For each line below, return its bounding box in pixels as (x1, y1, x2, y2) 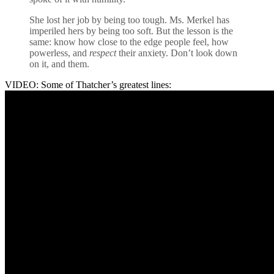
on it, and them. (29, 58, 89, 69)
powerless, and (29, 47, 89, 58)
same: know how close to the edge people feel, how (29, 36, 229, 47)
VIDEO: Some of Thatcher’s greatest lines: (5, 79, 171, 90)
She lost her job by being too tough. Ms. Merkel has (29, 14, 229, 25)
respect (89, 47, 116, 58)
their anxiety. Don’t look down (116, 47, 237, 58)
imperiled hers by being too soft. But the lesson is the (29, 25, 233, 36)
